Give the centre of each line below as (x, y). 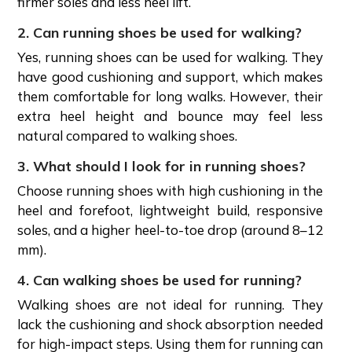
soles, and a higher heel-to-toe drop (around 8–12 (170, 229)
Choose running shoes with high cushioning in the (170, 190)
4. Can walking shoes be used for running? (159, 280)
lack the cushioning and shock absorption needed (170, 324)
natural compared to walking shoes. (127, 135)
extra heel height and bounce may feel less (170, 115)
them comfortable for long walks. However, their (170, 96)
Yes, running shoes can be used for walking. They (170, 57)
